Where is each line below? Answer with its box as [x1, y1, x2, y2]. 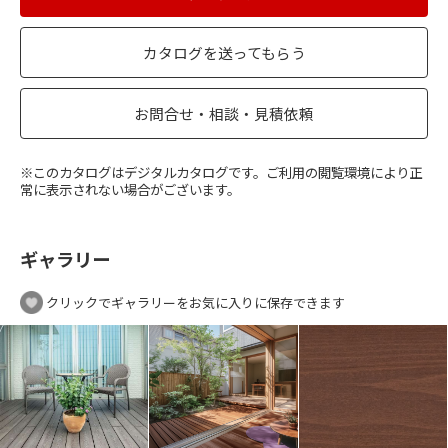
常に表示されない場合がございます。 [20, 179, 240, 199]
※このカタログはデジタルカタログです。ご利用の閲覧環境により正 [20, 162, 422, 182]
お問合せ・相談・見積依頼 [134, 103, 314, 124]
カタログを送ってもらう [142, 42, 306, 63]
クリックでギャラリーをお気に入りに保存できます [43, 293, 345, 312]
